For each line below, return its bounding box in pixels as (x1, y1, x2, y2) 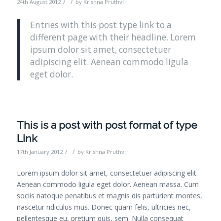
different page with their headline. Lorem (30, 31, 196, 43)
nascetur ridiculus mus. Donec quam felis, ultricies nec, (16, 202, 191, 212)
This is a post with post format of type (16, 119, 197, 132)
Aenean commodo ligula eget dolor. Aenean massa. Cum (16, 180, 199, 189)
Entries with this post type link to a (30, 19, 172, 31)
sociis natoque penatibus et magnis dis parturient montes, (16, 191, 202, 201)
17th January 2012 (16, 148, 63, 156)
